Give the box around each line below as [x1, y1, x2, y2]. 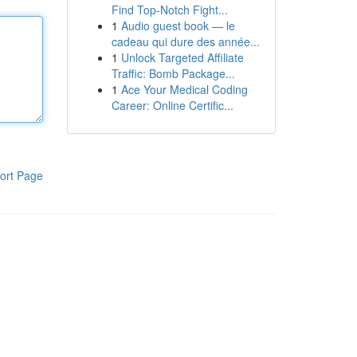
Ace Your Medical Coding [120, 81, 248, 97]
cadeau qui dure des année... [111, 33, 260, 49]
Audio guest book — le [120, 18, 235, 33]
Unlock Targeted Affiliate [120, 49, 244, 65]
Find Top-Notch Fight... [111, 2, 228, 18]
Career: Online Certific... [111, 97, 233, 113]
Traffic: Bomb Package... [111, 65, 235, 81]
